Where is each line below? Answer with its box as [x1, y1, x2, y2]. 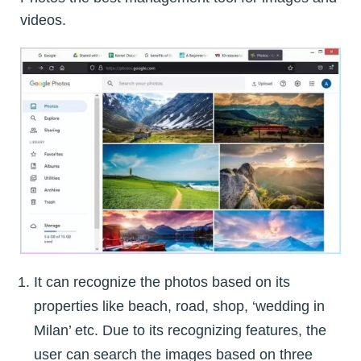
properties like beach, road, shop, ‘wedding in [34, 298, 325, 315]
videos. [20, 11, 66, 28]
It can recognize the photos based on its [34, 274, 290, 291]
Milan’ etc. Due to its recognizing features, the [34, 322, 326, 339]
